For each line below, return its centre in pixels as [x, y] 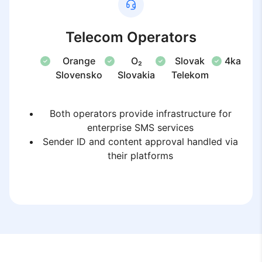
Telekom [190, 75]
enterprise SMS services [140, 127]
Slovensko [79, 75]
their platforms [140, 156]
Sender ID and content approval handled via [140, 142]
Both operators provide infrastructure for [140, 113]
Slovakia [137, 75]
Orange [79, 61]
